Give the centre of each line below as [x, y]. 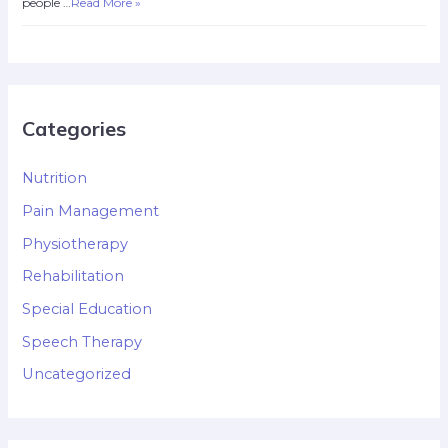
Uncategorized [77, 374]
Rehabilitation [73, 276]
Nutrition [55, 178]
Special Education [87, 308]
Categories [74, 129]
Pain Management [91, 210]
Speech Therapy [82, 341]
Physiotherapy [75, 243]
